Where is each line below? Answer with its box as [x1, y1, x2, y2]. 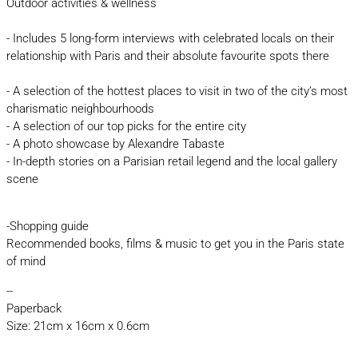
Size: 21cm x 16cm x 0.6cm [6, 318, 149, 333]
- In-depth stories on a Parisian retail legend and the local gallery [6, 153, 337, 169]
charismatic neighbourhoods [6, 101, 154, 116]
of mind [6, 253, 46, 268]
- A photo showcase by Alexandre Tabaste [6, 136, 225, 151]
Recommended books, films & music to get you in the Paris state [6, 236, 344, 251]
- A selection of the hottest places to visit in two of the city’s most [6, 83, 348, 98]
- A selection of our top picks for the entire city [6, 118, 246, 133]
